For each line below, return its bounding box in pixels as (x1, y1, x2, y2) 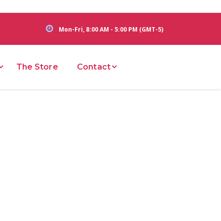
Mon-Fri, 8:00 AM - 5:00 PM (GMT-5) (59, 25, 163, 34)
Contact (77, 62, 110, 72)
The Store (16, 62, 58, 72)
